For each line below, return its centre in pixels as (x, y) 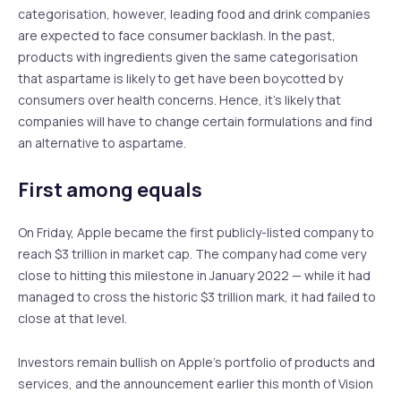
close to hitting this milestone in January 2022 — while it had (194, 276)
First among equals (112, 190)
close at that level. (74, 319)
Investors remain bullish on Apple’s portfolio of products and (196, 362)
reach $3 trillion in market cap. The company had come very (192, 254)
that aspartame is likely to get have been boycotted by (180, 78)
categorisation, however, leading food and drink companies (194, 13)
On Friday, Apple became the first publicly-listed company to (196, 233)
